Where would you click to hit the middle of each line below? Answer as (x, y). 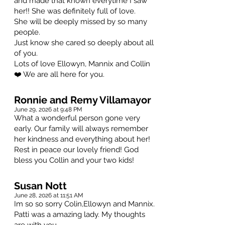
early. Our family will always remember (81, 129)
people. (27, 32)
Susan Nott (40, 186)
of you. (26, 53)
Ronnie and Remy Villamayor (83, 100)
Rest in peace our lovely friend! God (76, 150)
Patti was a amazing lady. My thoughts (80, 215)
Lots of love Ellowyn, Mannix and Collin (82, 64)
